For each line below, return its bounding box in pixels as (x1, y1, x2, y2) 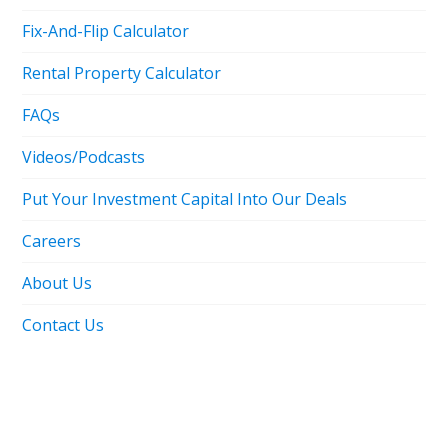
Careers (22, 229, 82, 252)
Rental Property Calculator (22, 61, 222, 84)
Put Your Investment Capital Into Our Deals (22, 187, 348, 210)
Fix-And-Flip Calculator (22, 19, 190, 42)
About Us (22, 271, 93, 294)
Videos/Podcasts (22, 145, 146, 168)
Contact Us (22, 313, 105, 336)
